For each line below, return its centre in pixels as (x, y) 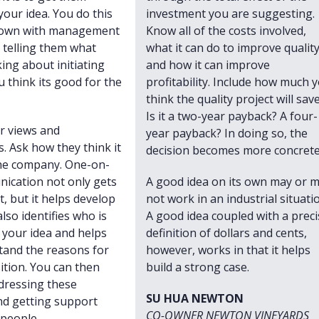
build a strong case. (197, 267)
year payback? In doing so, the (226, 133)
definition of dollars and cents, (226, 233)
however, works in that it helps (228, 250)
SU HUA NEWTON (194, 298)
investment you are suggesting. (230, 14)
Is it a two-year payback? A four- (231, 116)
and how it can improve (208, 65)
